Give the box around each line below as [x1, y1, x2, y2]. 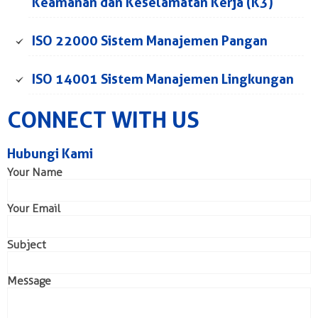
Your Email [7, 201, 60, 215]
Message [7, 273, 51, 287]
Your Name [7, 165, 62, 179]
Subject [7, 237, 46, 251]
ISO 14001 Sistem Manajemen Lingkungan [32, 70, 294, 87]
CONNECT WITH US [7, 105, 199, 133]
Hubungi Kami [7, 145, 93, 162]
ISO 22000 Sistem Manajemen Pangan [32, 32, 268, 49]
